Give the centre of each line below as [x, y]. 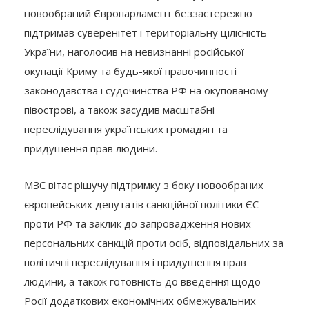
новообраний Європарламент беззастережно [138, 13]
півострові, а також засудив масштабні [119, 110]
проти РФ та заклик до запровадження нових [138, 224]
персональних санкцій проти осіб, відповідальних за [154, 243]
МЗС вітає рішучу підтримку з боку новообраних [144, 185]
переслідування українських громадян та [126, 129]
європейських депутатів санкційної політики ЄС [141, 205]
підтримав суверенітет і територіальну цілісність [146, 33]
